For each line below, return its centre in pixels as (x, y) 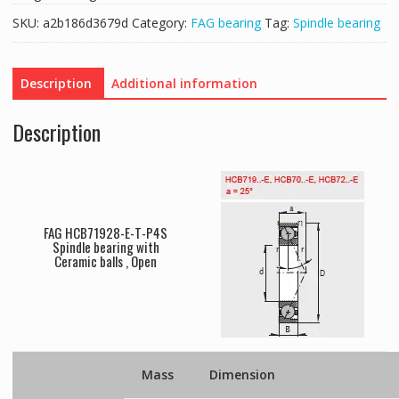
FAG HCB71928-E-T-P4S (106, 232)
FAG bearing (225, 22)
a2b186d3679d (85, 22)
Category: (161, 22)
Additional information (184, 83)
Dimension (242, 374)
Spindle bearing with (106, 246)
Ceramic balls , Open (106, 261)
